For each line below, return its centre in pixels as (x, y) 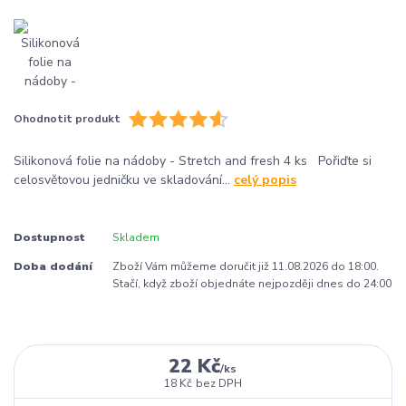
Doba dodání (53, 266)
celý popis (265, 179)
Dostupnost (49, 237)
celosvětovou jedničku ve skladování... (124, 179)
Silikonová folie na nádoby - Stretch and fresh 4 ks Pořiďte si (193, 160)
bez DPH (218, 383)
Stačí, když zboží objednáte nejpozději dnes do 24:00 (251, 283)
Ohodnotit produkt (67, 118)
